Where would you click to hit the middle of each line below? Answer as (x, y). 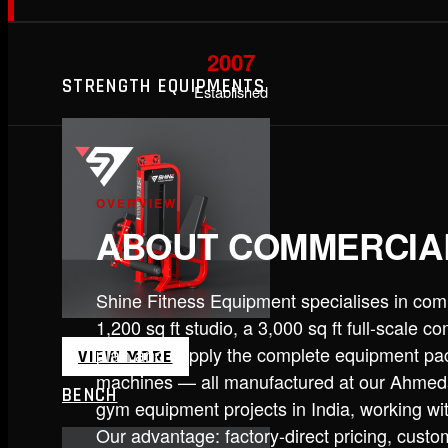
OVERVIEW (137, 202)
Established (231, 91)
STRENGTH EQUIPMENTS (164, 86)
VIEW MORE (125, 356)
